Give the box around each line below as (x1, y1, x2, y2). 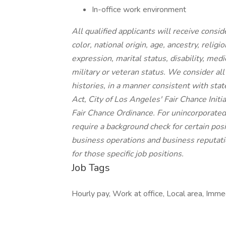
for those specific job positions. (72, 148, 184, 159)
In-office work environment (92, 4, 186, 15)
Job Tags (72, 161, 110, 175)
